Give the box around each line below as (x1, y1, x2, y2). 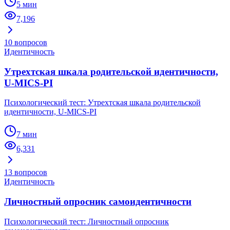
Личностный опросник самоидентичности (4, 196, 191, 207)
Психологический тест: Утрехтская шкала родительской (4, 98, 201, 107)
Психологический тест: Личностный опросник (4, 217, 169, 226)
